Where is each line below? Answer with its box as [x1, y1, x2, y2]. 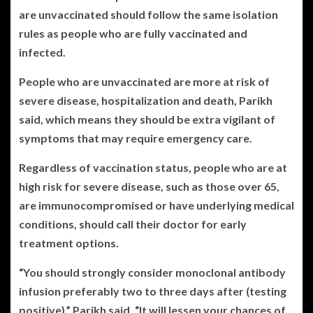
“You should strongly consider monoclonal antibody [19, 265, 286, 279]
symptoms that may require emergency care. [19, 131, 252, 145]
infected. [19, 45, 66, 59]
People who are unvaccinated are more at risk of [19, 74, 270, 88]
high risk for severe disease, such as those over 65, [19, 179, 279, 193]
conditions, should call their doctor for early [19, 217, 247, 231]
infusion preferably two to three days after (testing [19, 284, 286, 298]
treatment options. [19, 235, 119, 249]
